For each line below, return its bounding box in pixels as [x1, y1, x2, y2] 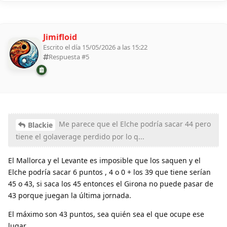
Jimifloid [43, 31, 77, 43]
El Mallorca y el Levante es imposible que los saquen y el [8, 155, 201, 165]
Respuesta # [49, 52, 86, 62]
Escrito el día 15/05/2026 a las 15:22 [43, 43, 147, 52]
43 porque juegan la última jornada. [8, 190, 131, 200]
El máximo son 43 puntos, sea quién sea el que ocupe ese [8, 209, 204, 219]
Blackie [28, 120, 53, 130]
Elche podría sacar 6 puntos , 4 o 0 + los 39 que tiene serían [8, 167, 211, 177]
